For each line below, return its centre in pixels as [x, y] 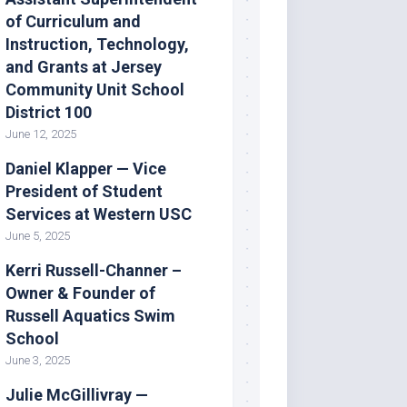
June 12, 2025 [41, 134]
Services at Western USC [99, 213]
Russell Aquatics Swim [90, 315]
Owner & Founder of [80, 293]
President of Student [84, 191]
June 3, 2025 [38, 360]
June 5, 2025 [38, 235]
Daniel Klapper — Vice [86, 168]
